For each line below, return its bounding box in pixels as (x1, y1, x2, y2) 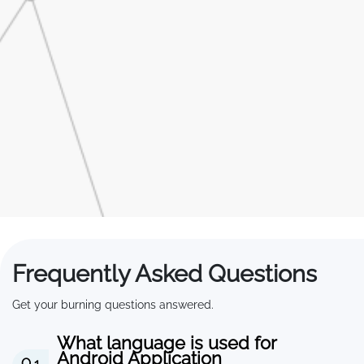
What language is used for (57, 332, 278, 353)
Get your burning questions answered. (12, 297, 214, 311)
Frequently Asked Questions (12, 259, 317, 288)
